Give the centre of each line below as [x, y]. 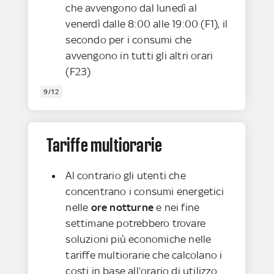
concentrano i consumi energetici [145, 192]
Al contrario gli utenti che [126, 176]
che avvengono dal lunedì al [131, 8]
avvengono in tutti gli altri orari [139, 56]
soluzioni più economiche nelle [139, 239]
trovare [189, 224]
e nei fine [177, 208]
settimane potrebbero [118, 224]
